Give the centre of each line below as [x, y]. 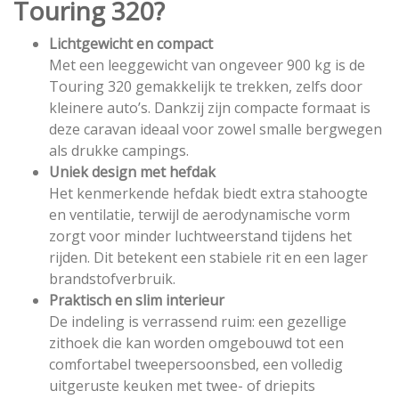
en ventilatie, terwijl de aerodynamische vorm [199, 215]
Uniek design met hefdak [132, 172]
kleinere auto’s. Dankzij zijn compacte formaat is [210, 108]
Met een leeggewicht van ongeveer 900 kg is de [207, 65]
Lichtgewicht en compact [131, 44]
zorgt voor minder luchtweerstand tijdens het [200, 236]
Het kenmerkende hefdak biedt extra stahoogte [208, 193]
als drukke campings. [119, 151]
